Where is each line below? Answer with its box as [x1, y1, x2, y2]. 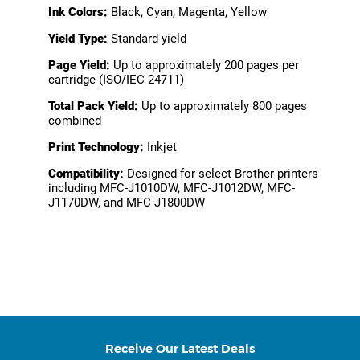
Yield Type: [48, 31, 108, 47]
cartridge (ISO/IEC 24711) [48, 72, 184, 88]
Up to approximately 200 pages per [110, 58, 299, 73]
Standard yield [108, 31, 186, 47]
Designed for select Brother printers [124, 166, 318, 182]
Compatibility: [48, 166, 124, 182]
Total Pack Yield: [48, 99, 138, 114]
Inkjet [144, 140, 177, 155]
